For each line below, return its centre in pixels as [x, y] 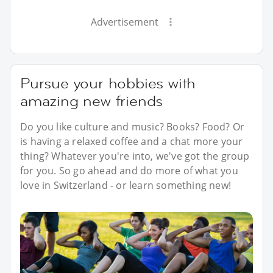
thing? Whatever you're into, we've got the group [135, 156]
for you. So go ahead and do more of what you [129, 170]
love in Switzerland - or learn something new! [126, 185]
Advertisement [124, 22]
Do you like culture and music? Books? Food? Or [133, 126]
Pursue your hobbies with [108, 83]
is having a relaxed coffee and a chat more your [132, 141]
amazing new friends [92, 101]
